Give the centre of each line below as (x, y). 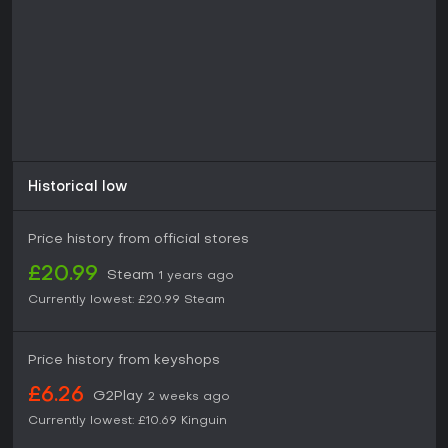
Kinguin (204, 421)
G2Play (118, 397)
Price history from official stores (138, 240)
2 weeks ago (189, 397)
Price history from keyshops (124, 361)
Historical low (78, 188)
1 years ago (196, 276)
